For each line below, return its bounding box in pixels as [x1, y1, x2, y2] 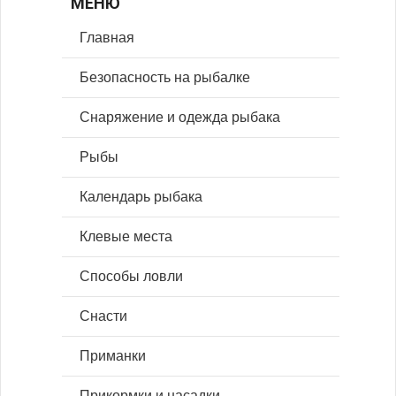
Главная [80, 30, 134, 46]
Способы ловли [80, 269, 183, 285]
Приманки [80, 348, 146, 364]
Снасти [80, 308, 127, 324]
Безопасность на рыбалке [80, 70, 250, 86]
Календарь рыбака [80, 189, 202, 205]
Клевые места [80, 229, 172, 245]
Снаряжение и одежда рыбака [80, 110, 280, 126]
